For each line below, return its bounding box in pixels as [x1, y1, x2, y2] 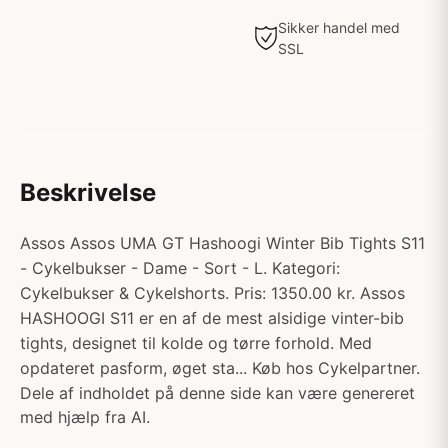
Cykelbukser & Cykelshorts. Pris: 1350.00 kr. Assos [20, 283, 405, 303]
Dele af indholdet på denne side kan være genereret [20, 383, 415, 403]
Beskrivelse [20, 178, 156, 207]
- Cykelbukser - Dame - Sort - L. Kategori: [20, 258, 340, 278]
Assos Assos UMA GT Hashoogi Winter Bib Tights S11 [20, 233, 425, 253]
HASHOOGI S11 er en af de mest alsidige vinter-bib [20, 308, 404, 328]
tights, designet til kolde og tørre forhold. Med [20, 333, 372, 353]
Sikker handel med [278, 19, 400, 36]
